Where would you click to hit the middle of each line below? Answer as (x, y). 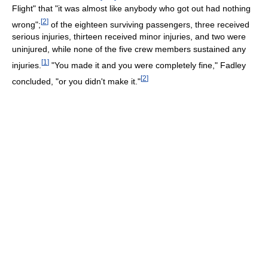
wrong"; (26, 24)
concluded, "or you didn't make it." (76, 81)
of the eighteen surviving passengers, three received (149, 24)
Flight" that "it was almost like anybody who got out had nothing (131, 8)
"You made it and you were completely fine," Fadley (147, 65)
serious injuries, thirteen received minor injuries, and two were (129, 37)
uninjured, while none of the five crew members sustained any (129, 49)
